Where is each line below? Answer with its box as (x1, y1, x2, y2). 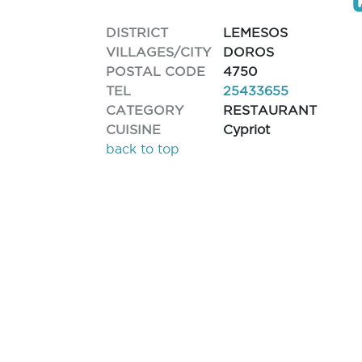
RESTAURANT (223, 103, 318, 117)
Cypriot (223, 122, 271, 137)
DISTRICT (106, 24, 169, 40)
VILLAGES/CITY (106, 44, 212, 59)
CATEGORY (106, 102, 184, 117)
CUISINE (106, 121, 162, 137)
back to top (106, 141, 180, 156)
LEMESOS (223, 25, 288, 40)
